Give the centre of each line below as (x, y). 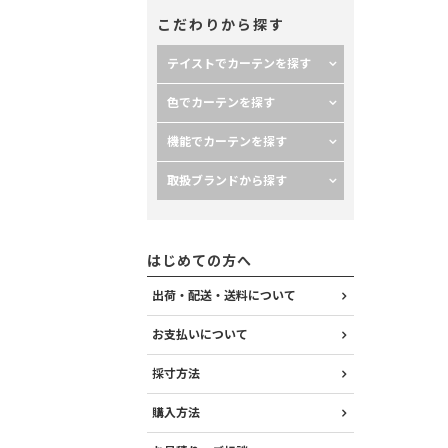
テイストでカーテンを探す (239, 64)
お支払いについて (200, 335)
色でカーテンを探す (221, 103)
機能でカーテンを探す (227, 142)
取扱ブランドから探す (227, 181)
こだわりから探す (221, 25)
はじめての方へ (199, 261)
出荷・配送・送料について (224, 296)
